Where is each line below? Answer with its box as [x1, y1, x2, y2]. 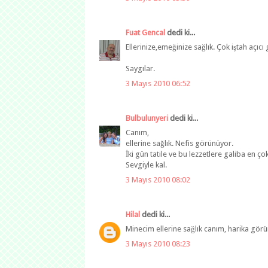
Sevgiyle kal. [126, 160, 167, 170]
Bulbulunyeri [126, 113, 168, 123]
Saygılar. [126, 64, 155, 74]
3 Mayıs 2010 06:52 [126, 78, 190, 88]
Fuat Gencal [126, 28, 165, 37]
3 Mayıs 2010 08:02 [126, 175, 190, 184]
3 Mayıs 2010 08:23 [126, 239, 190, 248]
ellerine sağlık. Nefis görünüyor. [126, 139, 233, 148]
